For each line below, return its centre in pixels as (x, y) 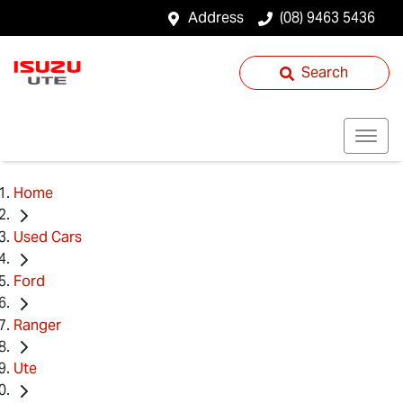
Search (325, 72)
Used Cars (48, 237)
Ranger (37, 325)
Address (216, 18)
